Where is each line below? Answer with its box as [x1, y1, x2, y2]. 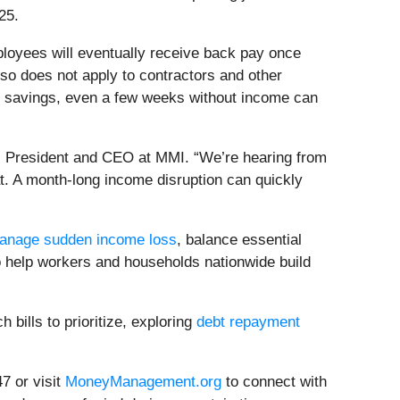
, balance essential [177, 231, 302, 249]
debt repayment [196, 313, 300, 331]
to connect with [221, 373, 327, 391]
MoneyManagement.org [61, 373, 221, 391]
